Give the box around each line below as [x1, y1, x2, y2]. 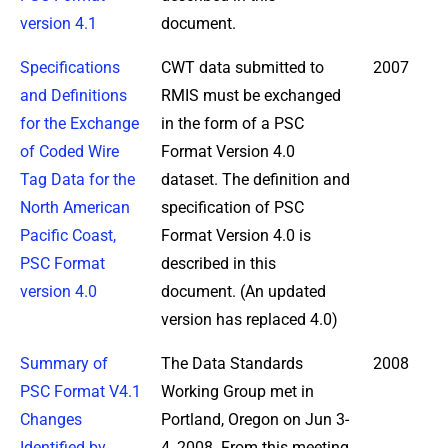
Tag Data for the [20, 169, 135, 189]
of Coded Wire [20, 141, 119, 161]
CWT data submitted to [161, 57, 324, 77]
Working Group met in [161, 381, 314, 401]
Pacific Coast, [20, 225, 116, 245]
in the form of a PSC [161, 113, 304, 133]
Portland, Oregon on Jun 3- [161, 409, 349, 429]
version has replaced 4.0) [161, 309, 338, 329]
